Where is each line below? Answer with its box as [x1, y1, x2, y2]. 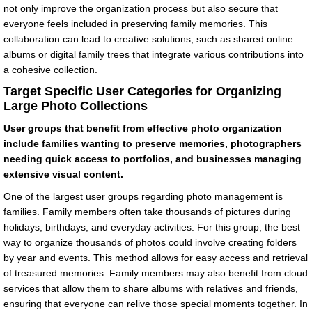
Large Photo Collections [3, 99, 148, 114]
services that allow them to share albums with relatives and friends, [3, 283, 298, 295]
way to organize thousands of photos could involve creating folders [3, 237, 297, 249]
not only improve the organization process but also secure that [3, 3, 278, 15]
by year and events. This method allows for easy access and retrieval [3, 252, 308, 264]
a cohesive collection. [3, 64, 97, 76]
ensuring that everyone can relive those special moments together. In [3, 298, 308, 310]
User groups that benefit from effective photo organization [3, 123, 282, 134]
